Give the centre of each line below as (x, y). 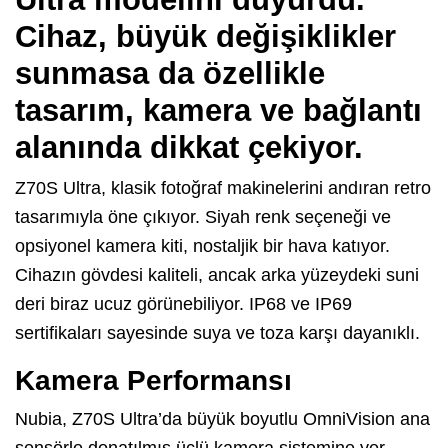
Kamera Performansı (153, 380)
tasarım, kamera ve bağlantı (218, 110)
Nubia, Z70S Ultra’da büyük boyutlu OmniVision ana (222, 418)
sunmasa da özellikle (170, 73)
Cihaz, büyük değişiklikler (205, 36)
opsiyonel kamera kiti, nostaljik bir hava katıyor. (202, 245)
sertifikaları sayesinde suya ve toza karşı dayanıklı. (217, 332)
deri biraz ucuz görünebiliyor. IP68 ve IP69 (183, 303)
